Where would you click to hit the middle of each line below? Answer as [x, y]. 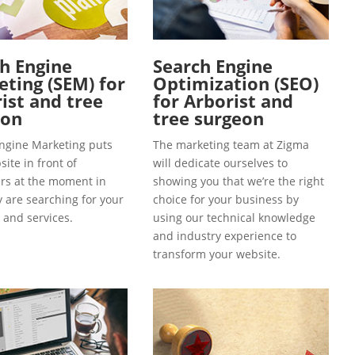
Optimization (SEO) [236, 83]
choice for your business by [226, 199]
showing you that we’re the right [239, 181]
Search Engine [213, 65]
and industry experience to [225, 235]
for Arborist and [223, 100]
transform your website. [217, 254]
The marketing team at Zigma [231, 144]
